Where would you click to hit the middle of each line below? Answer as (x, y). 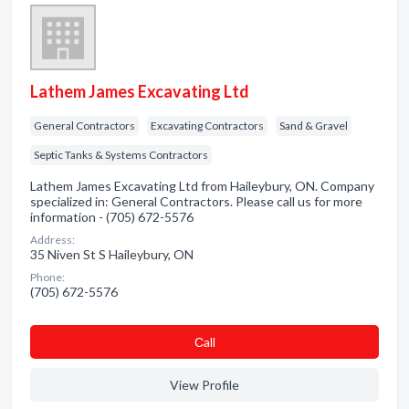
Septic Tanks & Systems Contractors (121, 155)
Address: (52, 240)
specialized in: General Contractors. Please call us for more (196, 201)
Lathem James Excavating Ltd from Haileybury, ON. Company (202, 186)
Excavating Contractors (207, 126)
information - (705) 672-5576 (112, 217)
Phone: (47, 277)
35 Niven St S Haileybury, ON (112, 254)
